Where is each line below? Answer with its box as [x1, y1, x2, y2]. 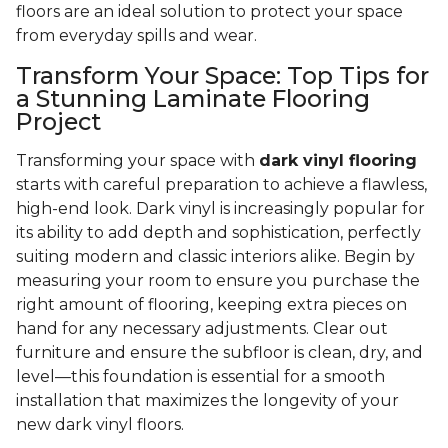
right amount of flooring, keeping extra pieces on [16, 295, 407, 315]
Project [16, 107, 107, 137]
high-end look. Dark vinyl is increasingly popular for [16, 199, 425, 219]
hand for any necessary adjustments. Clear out [16, 319, 388, 339]
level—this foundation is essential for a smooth [16, 367, 385, 387]
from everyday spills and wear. [16, 26, 265, 46]
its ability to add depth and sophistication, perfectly [16, 223, 421, 243]
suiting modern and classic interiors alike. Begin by [16, 247, 415, 267]
